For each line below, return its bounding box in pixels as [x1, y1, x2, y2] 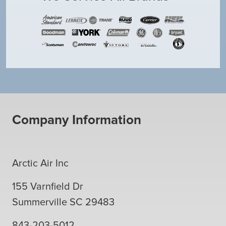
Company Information [12, 112, 141, 129]
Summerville [12, 196, 67, 209]
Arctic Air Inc [12, 157, 69, 170]
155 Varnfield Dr [12, 181, 83, 193]
